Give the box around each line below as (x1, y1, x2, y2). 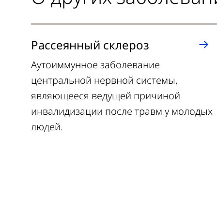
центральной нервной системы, (31, 74, 178, 87)
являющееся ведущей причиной (31, 89, 180, 102)
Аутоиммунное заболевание (31, 58, 160, 71)
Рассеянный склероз (31, 37, 149, 53)
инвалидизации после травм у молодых (31, 105, 213, 118)
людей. (31, 120, 63, 133)
